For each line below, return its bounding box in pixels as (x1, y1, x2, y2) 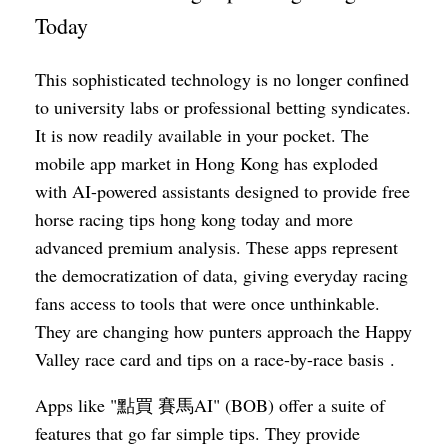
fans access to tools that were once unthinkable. (35, 291, 380, 315)
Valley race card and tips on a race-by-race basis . (35, 347, 395, 371)
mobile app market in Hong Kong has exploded (35, 151, 378, 175)
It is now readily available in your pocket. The (35, 123, 369, 147)
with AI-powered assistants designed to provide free (35, 179, 410, 203)
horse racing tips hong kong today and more (35, 207, 353, 231)
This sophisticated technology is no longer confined (35, 67, 409, 91)
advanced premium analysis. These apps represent (35, 235, 398, 259)
